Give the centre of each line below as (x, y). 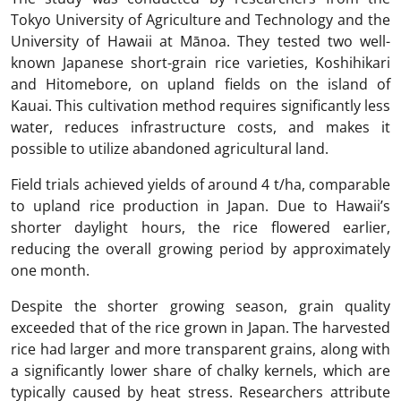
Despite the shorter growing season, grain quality (200, 307)
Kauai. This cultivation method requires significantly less (200, 106)
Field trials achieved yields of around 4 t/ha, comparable (200, 185)
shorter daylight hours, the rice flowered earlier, (200, 228)
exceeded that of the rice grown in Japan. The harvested (200, 328)
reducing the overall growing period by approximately (200, 249)
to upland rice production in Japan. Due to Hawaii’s (200, 206)
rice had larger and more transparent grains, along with (200, 350)
